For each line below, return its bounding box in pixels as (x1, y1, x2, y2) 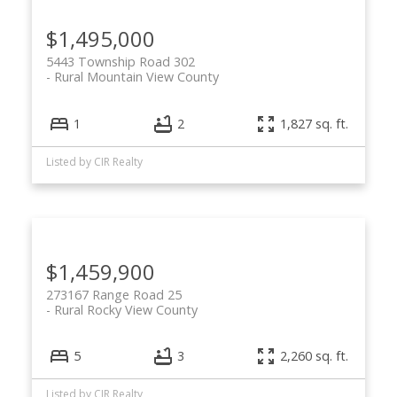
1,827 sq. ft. (280, 114, 349, 132)
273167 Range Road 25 (45, 285, 182, 303)
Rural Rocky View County (53, 300, 198, 318)
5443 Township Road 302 (45, 53, 195, 71)
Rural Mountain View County (53, 68, 219, 86)
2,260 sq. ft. (280, 346, 349, 364)
